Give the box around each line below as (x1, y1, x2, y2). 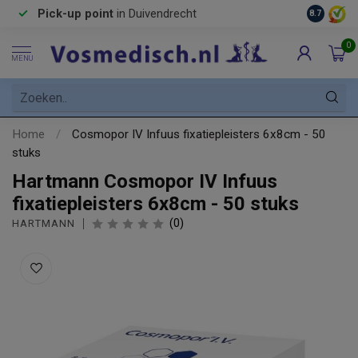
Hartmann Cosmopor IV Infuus (12, 170, 277, 193)
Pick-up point (38, 6, 113, 21)
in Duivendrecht (113, 6, 197, 21)
